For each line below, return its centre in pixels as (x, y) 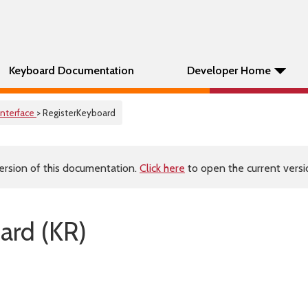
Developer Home (229, 70)
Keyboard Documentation (71, 70)
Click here (162, 168)
